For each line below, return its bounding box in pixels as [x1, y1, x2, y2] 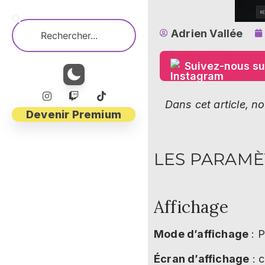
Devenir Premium [26, 108, 121, 121]
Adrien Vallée [171, 27, 243, 40]
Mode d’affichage [154, 228, 249, 241]
